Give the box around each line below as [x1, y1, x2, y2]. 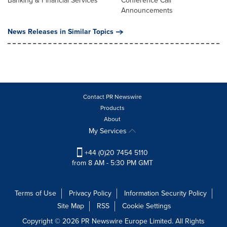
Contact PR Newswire [83, 92, 142, 102]
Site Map [57, 201, 84, 212]
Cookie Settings [122, 201, 171, 212]
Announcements [121, 5, 173, 16]
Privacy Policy [69, 188, 111, 199]
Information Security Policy [124, 188, 207, 199]
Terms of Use [15, 188, 56, 199]
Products [100, 103, 125, 113]
